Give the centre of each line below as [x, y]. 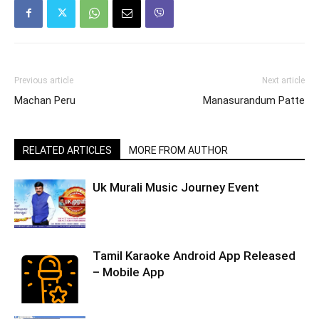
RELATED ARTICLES [67, 150]
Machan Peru [45, 100]
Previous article [44, 80]
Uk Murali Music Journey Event [176, 187]
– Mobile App [129, 272]
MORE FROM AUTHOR [178, 150]
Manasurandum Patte [254, 100]
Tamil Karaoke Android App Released [194, 255]
